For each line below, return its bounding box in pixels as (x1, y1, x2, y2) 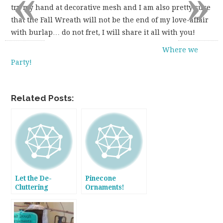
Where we (162, 45, 199, 54)
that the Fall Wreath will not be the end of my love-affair (11, 15, 209, 24)
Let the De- (15, 174, 52, 182)
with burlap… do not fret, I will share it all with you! (11, 28, 196, 36)
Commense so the (15, 192, 73, 200)
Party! (11, 58, 32, 66)
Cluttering (15, 183, 49, 191)
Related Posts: (11, 93, 75, 103)
